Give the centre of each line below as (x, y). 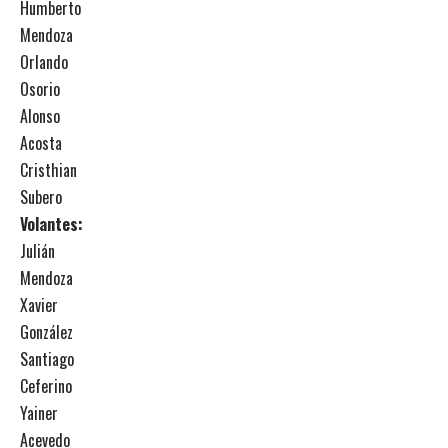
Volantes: (51, 224)
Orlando (44, 62)
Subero (41, 197)
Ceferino (46, 386)
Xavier (39, 305)
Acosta (41, 143)
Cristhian (48, 170)
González (46, 332)
